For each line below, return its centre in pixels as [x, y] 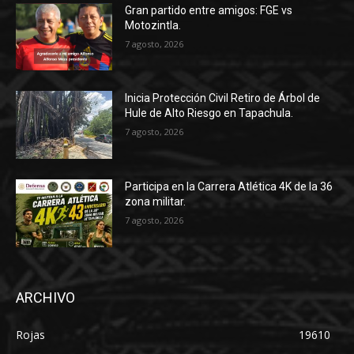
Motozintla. [153, 25]
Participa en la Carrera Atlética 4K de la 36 [229, 186]
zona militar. [156, 201]
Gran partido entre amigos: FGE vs [209, 10]
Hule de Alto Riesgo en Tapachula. [209, 113]
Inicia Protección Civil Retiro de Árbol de [223, 98]
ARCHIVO [45, 297]
